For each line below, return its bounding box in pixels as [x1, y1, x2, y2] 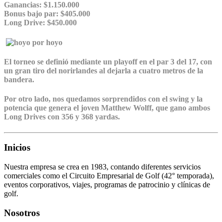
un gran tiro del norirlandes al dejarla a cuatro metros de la [4, 66, 203, 75]
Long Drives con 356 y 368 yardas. [4, 112, 120, 121]
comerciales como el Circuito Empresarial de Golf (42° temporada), [4, 171, 214, 180]
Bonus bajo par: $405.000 [4, 9, 90, 18]
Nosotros [4, 207, 40, 218]
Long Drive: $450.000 [4, 18, 77, 27]
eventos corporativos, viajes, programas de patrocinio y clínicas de [4, 180, 210, 189]
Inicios [4, 142, 30, 153]
